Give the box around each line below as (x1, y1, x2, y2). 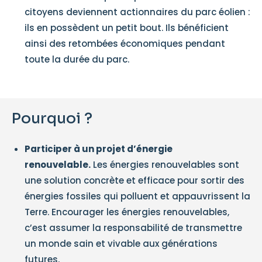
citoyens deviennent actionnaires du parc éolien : (25, 6, 250, 18)
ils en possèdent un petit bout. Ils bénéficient (25, 22, 229, 34)
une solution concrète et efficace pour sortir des (25, 174, 244, 187)
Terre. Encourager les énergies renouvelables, (25, 206, 229, 218)
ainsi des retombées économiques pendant (25, 37, 225, 50)
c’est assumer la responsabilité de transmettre (25, 222, 242, 234)
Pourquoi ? (12, 109, 92, 127)
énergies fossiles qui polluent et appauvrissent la (25, 190, 250, 202)
